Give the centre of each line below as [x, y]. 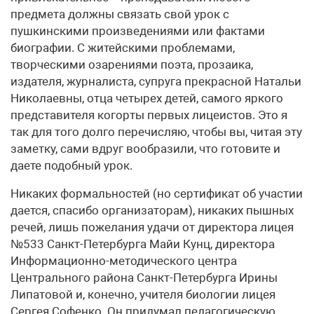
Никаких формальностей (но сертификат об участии [157, 194]
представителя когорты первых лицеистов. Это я [149, 115]
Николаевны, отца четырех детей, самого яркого [147, 98]
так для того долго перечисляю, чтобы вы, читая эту [156, 132]
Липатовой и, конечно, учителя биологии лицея [143, 295]
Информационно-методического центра [124, 261]
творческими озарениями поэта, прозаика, [132, 65]
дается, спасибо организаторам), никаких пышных [152, 211]
